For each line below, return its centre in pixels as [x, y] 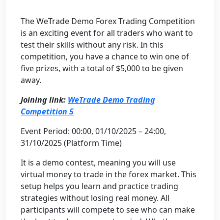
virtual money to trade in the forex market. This [109, 174]
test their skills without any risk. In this [92, 45]
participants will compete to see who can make [108, 210]
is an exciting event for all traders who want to [107, 33]
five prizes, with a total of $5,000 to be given [102, 68]
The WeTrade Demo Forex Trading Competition [108, 21]
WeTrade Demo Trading [111, 100]
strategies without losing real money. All [95, 198]
